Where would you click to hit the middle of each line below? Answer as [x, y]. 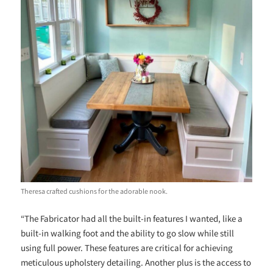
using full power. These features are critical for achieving [127, 247]
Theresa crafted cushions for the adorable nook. [94, 191]
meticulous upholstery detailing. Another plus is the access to [136, 262]
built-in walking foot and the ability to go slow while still [128, 233]
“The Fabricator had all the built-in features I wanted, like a [132, 218]
